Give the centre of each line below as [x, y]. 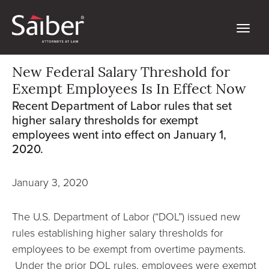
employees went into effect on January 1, [119, 134]
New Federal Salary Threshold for [121, 73]
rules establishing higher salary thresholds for [118, 232]
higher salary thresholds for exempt [105, 120]
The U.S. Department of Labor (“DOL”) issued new [126, 216]
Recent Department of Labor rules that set [122, 106]
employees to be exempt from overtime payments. [129, 249]
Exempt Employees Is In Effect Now [129, 90]
